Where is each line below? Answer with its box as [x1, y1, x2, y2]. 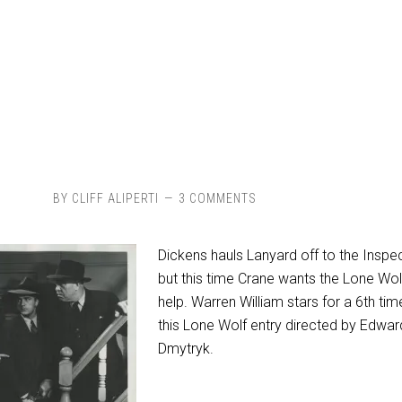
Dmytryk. [158, 340, 214, 357]
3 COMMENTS [178, 191, 257, 205]
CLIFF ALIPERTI [71, 191, 159, 205]
